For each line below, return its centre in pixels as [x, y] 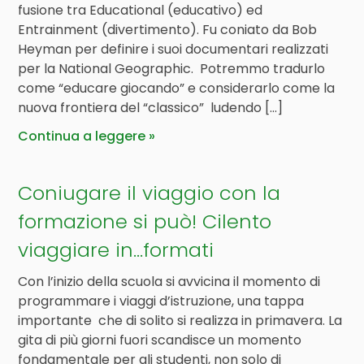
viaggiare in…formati [116, 250]
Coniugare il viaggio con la [149, 193]
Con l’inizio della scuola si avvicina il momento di [169, 282]
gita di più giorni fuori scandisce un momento [160, 340]
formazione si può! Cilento [145, 221]
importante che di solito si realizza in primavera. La [180, 321]
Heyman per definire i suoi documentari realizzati [173, 49]
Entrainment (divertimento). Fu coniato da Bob [168, 30]
